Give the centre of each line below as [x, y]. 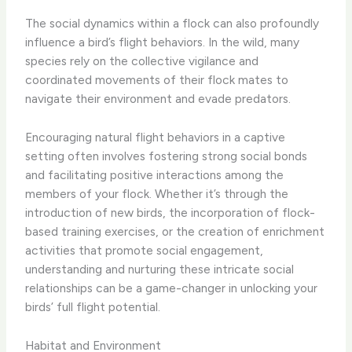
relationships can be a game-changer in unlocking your [172, 288]
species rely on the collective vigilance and [142, 61]
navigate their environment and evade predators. [158, 99]
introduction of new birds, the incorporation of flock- [170, 213]
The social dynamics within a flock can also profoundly [172, 24]
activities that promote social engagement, [145, 251]
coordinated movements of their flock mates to [157, 80]
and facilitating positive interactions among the [155, 175]
